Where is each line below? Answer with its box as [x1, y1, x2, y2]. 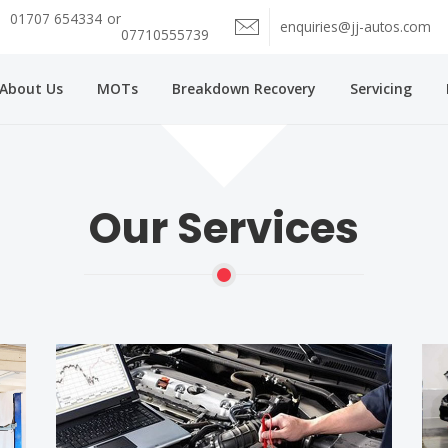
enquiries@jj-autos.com [280, 17, 431, 36]
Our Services [89, 199, 359, 258]
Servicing [350, 79, 412, 98]
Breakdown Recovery [172, 79, 316, 98]
